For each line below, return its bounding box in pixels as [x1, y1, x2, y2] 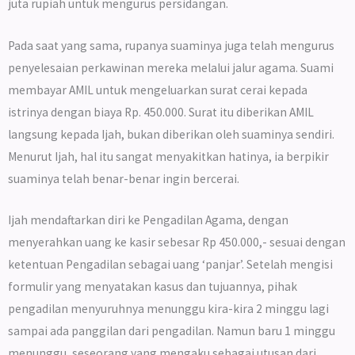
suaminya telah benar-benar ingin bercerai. [8, 170, 239, 186]
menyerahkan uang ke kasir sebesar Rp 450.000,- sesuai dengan [8, 235, 345, 250]
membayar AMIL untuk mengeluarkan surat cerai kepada [8, 82, 307, 97]
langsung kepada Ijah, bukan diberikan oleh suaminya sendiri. [8, 126, 334, 142]
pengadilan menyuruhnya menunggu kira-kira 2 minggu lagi [8, 301, 329, 317]
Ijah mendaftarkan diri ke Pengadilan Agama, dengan [8, 212, 288, 228]
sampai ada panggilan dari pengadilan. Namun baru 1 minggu [8, 323, 335, 339]
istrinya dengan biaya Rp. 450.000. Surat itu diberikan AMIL [8, 104, 314, 120]
